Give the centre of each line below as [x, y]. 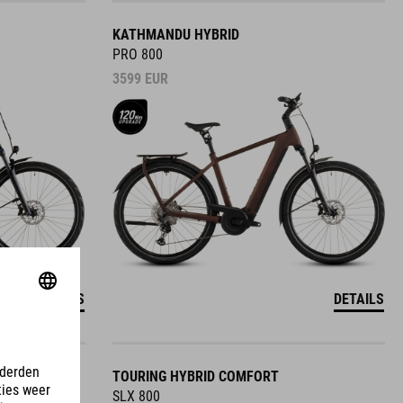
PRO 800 [137, 54]
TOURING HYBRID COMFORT [195, 376]
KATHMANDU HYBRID [175, 35]
